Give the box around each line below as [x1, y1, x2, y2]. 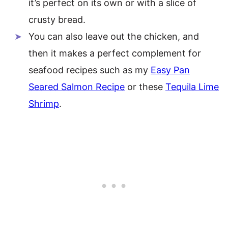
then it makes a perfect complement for [28, 48, 201, 59]
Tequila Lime [165, 81, 219, 93]
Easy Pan [151, 65, 190, 76]
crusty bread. [28, 14, 85, 25]
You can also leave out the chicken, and [28, 31, 199, 42]
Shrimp [28, 98, 59, 109]
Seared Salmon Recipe [28, 81, 125, 93]
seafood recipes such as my [28, 65, 151, 76]
